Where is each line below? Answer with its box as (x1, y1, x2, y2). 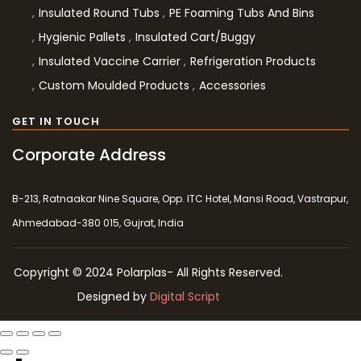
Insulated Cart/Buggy (135, 29, 255, 45)
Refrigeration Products (190, 53, 316, 69)
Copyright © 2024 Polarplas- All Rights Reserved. (14, 264, 283, 280)
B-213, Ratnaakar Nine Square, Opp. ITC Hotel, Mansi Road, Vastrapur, (12, 192, 348, 205)
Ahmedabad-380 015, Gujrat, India (12, 216, 184, 230)
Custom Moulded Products (39, 77, 189, 93)
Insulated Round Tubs (39, 5, 160, 21)
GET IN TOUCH (12, 114, 100, 129)
